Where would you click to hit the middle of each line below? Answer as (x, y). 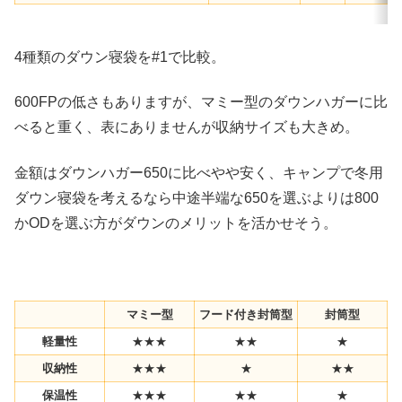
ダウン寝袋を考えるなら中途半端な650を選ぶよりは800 (197, 197)
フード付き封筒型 (246, 315)
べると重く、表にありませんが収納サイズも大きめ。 (187, 127)
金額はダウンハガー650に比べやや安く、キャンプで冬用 (199, 172)
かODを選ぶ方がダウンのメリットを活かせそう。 (176, 223)
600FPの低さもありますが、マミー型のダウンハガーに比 (201, 102)
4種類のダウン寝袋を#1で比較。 (120, 57)
